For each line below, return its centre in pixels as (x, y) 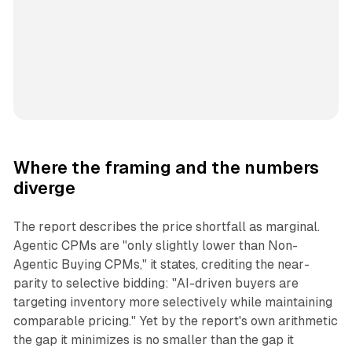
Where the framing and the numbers (166, 168)
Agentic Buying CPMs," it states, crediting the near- (161, 265)
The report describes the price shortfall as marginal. (166, 227)
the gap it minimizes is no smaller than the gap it (153, 340)
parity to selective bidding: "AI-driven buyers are (156, 284)
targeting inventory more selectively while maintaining (172, 302)
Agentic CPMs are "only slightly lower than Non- (155, 246)
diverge (44, 189)
